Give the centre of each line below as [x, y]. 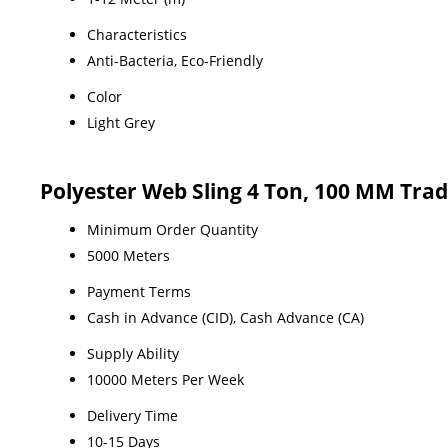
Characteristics [137, 34]
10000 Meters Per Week [165, 379]
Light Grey [121, 122]
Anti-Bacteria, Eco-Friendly [175, 60]
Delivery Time [132, 415]
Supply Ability [133, 353]
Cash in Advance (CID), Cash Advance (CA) [225, 317]
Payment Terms [139, 291]
